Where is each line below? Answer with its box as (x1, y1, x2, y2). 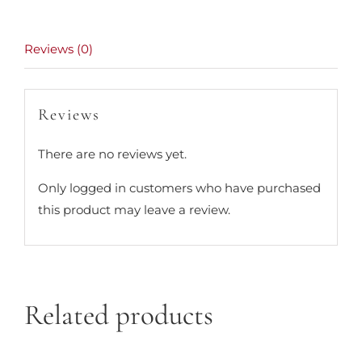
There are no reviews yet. (37, 145, 187, 162)
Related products (24, 298, 213, 333)
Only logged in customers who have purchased (37, 179, 321, 196)
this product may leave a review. (37, 201, 230, 217)
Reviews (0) (24, 41, 93, 57)
